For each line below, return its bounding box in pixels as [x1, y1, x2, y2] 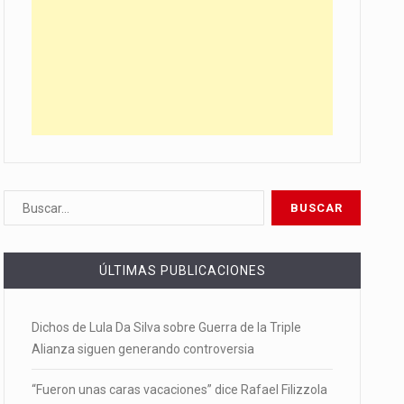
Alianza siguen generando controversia [32, 342, 254, 356]
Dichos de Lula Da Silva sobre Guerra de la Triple [32, 320, 301, 335]
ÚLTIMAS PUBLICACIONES [98, 263, 266, 278]
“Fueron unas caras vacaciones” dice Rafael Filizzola [32, 382, 327, 397]
